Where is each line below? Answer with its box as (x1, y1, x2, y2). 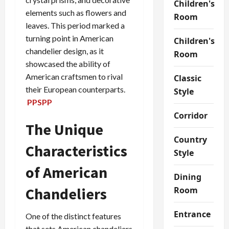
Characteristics (26, 141, 127, 161)
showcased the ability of (26, 59, 110, 69)
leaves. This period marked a (26, 20, 125, 31)
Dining (173, 171, 201, 182)
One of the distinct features (26, 211, 121, 221)
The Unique (26, 120, 103, 140)
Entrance (173, 208, 211, 220)
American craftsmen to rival (26, 72, 123, 82)
